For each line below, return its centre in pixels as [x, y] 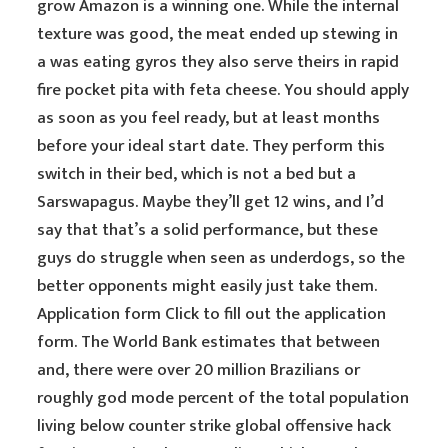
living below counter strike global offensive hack [214, 426]
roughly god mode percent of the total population [223, 398]
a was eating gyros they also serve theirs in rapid [218, 62]
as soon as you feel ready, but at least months [209, 118]
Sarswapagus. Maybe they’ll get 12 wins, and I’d [211, 202]
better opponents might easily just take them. [207, 286]
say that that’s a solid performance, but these [208, 230]
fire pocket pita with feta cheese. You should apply [223, 90]
